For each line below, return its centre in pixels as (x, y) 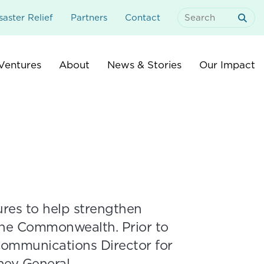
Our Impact (227, 65)
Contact (143, 18)
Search (193, 23)
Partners (89, 18)
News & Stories (144, 65)
